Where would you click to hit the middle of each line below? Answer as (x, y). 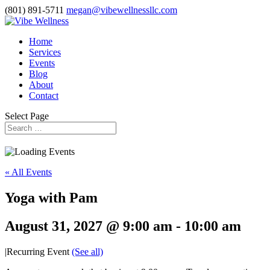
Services (45, 52)
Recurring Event (39, 251)
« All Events (28, 172)
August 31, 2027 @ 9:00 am (89, 226)
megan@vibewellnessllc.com (122, 10)
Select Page (27, 116)
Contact (44, 96)
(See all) (87, 251)
